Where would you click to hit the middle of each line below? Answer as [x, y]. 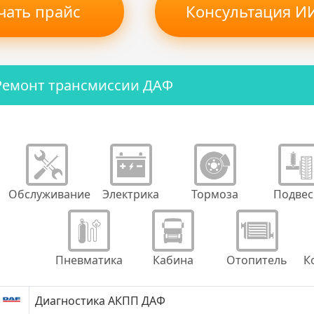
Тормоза [215, 194]
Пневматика [89, 260]
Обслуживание [49, 194]
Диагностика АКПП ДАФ [100, 301]
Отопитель [257, 260]
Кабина [173, 260]
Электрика [131, 194]
